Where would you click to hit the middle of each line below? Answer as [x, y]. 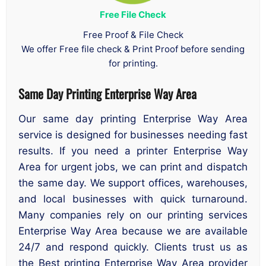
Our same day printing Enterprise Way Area [133, 119]
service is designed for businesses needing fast [133, 135]
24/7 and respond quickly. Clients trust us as [133, 247]
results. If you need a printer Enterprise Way [133, 151]
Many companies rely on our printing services [133, 215]
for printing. [133, 63]
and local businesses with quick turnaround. [133, 199]
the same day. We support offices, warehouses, [133, 183]
